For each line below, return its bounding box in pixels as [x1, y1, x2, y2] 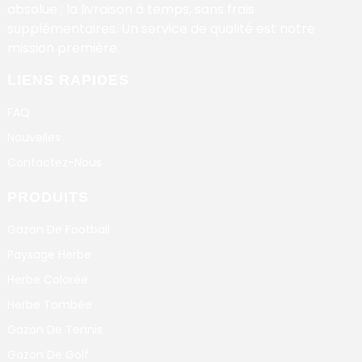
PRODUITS [6, 188, 89, 205]
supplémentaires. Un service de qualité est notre [6, 19, 315, 38]
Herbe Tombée [6, 297, 92, 314]
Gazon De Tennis [6, 322, 103, 339]
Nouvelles [6, 128, 61, 145]
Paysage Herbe [6, 246, 91, 263]
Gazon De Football [6, 221, 110, 238]
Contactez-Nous [6, 154, 102, 170]
